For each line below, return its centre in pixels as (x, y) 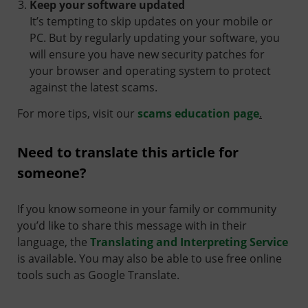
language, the (54, 242)
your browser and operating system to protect (150, 70)
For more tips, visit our (77, 113)
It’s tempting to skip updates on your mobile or (151, 21)
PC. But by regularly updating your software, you (155, 37)
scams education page (198, 113)
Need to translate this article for (128, 152)
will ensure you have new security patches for (147, 54)
